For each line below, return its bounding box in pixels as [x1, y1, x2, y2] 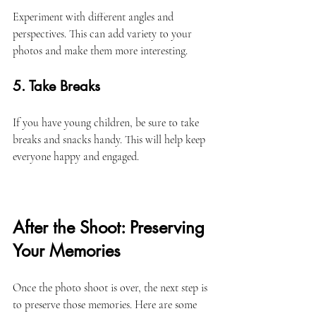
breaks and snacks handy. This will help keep [13, 133, 208, 147]
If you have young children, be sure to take [13, 116, 202, 130]
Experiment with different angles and [13, 10, 176, 24]
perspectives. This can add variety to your [13, 27, 195, 41]
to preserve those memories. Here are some [13, 298, 200, 312]
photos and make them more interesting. [13, 44, 190, 58]
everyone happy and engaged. [13, 150, 142, 164]
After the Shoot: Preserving [13, 217, 209, 238]
